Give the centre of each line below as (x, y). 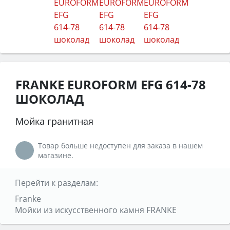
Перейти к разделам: (56, 183)
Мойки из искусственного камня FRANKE (95, 210)
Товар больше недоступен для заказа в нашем (120, 145)
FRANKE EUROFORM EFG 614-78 (111, 84)
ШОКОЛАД (50, 99)
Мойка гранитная (54, 121)
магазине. (56, 155)
